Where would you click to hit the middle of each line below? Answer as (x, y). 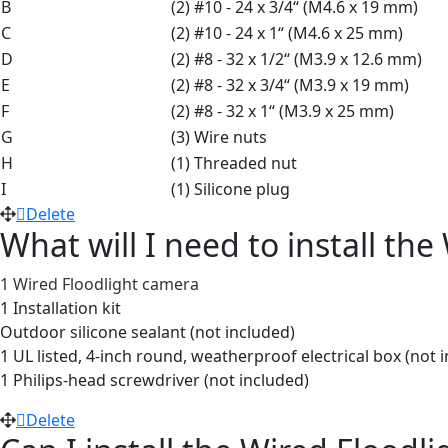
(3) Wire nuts (219, 136)
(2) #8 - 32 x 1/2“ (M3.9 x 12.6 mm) (296, 58)
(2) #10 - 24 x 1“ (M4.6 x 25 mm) (287, 32)
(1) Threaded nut (234, 162)
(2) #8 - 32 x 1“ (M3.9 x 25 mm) (282, 110)
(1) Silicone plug (230, 188)
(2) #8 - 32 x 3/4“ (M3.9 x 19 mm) (290, 84)
